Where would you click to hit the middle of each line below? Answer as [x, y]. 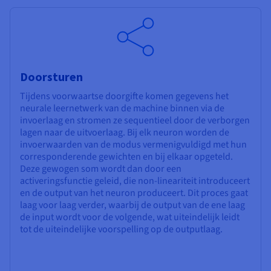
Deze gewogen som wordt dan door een [101, 168]
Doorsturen [51, 76]
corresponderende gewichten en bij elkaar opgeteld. [126, 156]
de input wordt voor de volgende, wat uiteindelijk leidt [130, 217]
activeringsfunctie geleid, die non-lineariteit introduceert [135, 181]
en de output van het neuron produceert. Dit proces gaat [134, 193]
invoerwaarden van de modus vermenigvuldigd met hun [133, 144]
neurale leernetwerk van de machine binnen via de [122, 108]
